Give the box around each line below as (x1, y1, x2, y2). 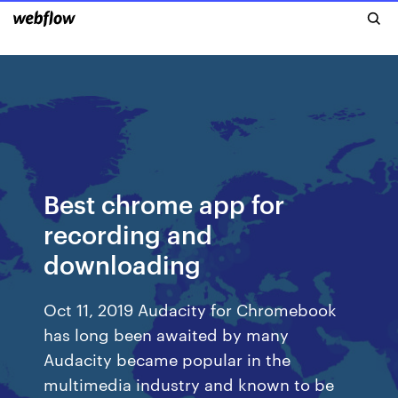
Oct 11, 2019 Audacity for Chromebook (44, 298, 338, 320)
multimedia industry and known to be (44, 372, 335, 394)
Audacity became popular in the (44, 347, 291, 370)
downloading (44, 247, 202, 280)
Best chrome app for (44, 187, 285, 219)
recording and (44, 217, 213, 250)
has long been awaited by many (44, 322, 290, 345)
